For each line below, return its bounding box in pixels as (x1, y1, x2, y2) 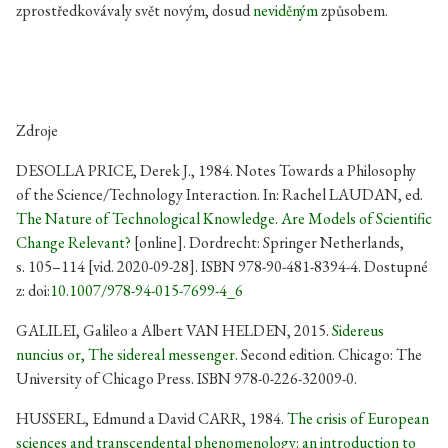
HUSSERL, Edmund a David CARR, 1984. (16, 408, 287, 429)
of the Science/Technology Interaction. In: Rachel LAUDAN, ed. (16, 184, 423, 205)
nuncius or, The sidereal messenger (16, 344, 235, 365)
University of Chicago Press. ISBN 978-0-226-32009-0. (16, 368, 357, 389)
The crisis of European (287, 408, 429, 429)
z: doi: (16, 280, 50, 301)
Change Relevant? (16, 232, 131, 253)
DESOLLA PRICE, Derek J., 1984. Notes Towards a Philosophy (16, 160, 416, 181)
